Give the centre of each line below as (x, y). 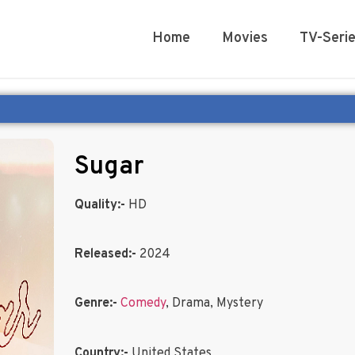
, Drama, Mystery (214, 304)
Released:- (105, 255)
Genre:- (96, 304)
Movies (244, 38)
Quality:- (100, 205)
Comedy (143, 304)
